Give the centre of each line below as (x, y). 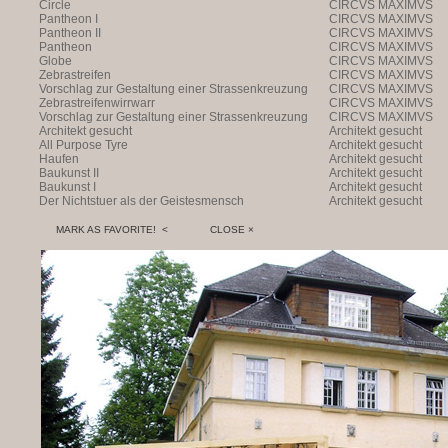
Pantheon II (70, 33)
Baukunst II (69, 173)
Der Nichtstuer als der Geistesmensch (141, 201)
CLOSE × (212, 229)
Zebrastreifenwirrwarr (97, 103)
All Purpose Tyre (83, 145)
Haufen (59, 159)
